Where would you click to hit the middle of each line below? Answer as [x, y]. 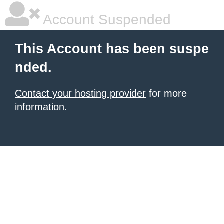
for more [166, 93]
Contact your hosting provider [80, 93]
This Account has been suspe [112, 49]
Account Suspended [105, 20]
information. [41, 107]
